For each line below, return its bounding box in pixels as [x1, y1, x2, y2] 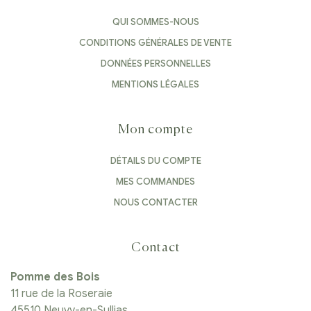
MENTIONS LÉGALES [112, 78, 199, 90]
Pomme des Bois [10, 269, 100, 284]
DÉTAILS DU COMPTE [110, 154, 201, 167]
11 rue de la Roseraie [10, 286, 112, 301]
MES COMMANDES [116, 175, 195, 187]
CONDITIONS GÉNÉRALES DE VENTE [79, 36, 232, 49]
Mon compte [118, 123, 193, 136]
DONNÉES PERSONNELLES [100, 57, 211, 69]
